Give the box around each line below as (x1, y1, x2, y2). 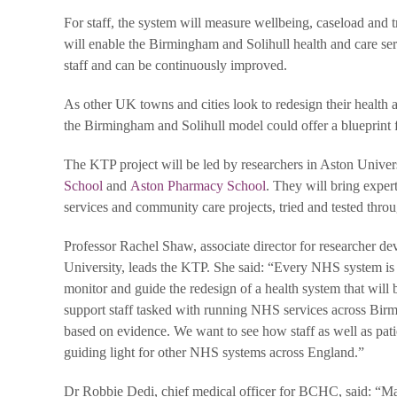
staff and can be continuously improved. (64, 58, 287, 73)
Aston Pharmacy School (130, 178, 266, 193)
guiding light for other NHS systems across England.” (64, 345, 364, 360)
